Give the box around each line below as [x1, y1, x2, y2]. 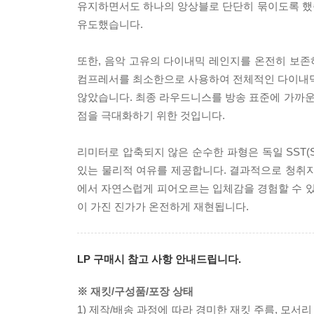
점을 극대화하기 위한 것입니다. [77, 109, 225, 121]
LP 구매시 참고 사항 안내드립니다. [77, 253, 241, 265]
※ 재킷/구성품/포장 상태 [77, 285, 193, 297]
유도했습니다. [77, 18, 143, 30]
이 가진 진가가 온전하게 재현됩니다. [77, 200, 249, 212]
